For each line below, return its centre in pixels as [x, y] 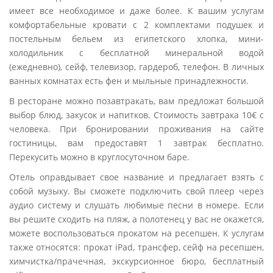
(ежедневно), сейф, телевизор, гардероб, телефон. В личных [136, 67]
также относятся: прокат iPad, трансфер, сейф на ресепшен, [136, 247]
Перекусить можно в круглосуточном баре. [99, 157]
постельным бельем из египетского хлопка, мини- [136, 39]
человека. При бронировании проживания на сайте [136, 129]
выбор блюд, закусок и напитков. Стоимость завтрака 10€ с [136, 115]
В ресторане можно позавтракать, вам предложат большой [136, 101]
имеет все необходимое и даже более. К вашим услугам [136, 11]
